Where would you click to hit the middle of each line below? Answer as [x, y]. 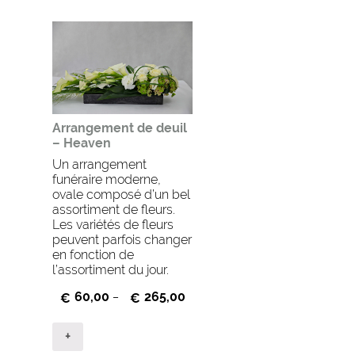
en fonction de [93, 255]
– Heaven [81, 143]
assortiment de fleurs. [113, 210]
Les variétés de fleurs [113, 225]
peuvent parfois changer [122, 240]
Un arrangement [99, 165]
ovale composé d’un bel [121, 195]
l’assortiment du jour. [110, 270]
